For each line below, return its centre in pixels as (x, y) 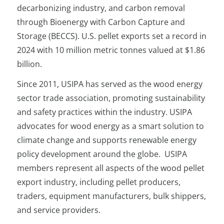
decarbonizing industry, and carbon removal (101, 8)
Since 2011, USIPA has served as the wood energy (110, 84)
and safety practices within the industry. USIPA (105, 112)
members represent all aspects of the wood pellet (111, 168)
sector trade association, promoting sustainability (111, 98)
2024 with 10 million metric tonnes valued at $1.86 (111, 50)
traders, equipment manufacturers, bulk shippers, (112, 196)
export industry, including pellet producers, (99, 182)
